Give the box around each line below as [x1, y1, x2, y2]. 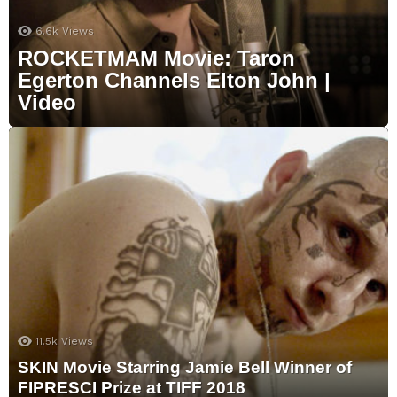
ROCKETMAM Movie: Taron [18, 46, 295, 71]
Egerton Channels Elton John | [18, 68, 331, 93]
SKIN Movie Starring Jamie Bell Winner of [18, 358, 352, 378]
